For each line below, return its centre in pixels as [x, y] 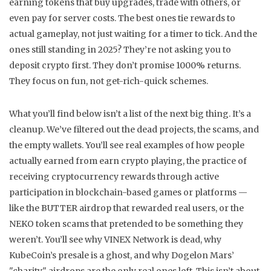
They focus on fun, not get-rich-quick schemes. [109, 81]
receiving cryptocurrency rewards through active [114, 177]
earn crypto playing [141, 161]
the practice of [217, 161]
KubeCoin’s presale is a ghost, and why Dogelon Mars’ [122, 255]
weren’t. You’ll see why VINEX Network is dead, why [115, 240]
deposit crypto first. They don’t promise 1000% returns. [125, 65]
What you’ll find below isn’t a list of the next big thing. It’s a [130, 114]
